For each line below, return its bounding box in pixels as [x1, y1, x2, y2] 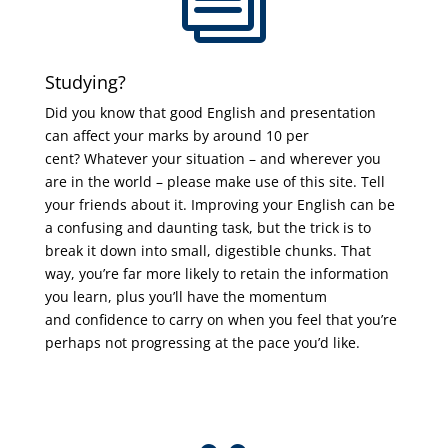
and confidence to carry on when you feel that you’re [44, 310, 397, 329]
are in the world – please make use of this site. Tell [44, 172, 385, 191]
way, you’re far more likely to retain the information [44, 264, 389, 283]
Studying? [44, 70, 126, 94]
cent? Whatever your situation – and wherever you [44, 149, 381, 168]
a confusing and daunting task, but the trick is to [44, 218, 371, 237]
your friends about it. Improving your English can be [44, 195, 395, 214]
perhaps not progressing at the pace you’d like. [44, 333, 360, 352]
